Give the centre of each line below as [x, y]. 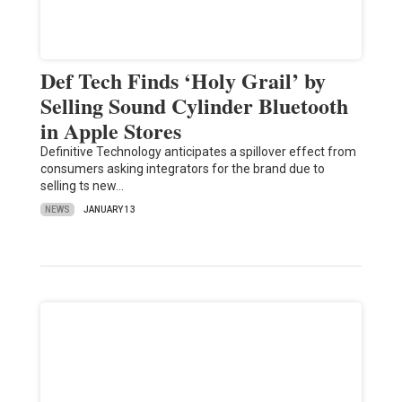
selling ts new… [82, 186]
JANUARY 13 [109, 210]
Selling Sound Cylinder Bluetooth [194, 106]
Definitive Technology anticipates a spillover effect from [198, 152]
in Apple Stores [110, 131]
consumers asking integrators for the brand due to [182, 169]
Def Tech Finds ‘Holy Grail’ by [183, 81]
